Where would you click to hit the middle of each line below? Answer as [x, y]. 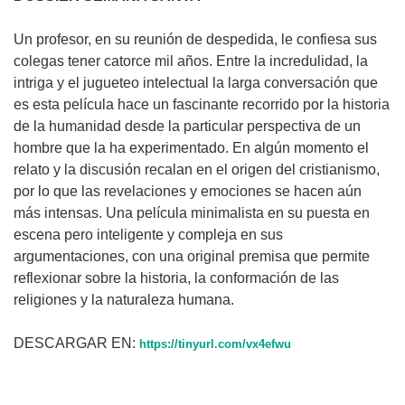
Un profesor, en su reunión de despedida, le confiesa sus [195, 39]
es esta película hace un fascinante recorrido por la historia [202, 104]
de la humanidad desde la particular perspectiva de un [187, 126]
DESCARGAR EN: [76, 343]
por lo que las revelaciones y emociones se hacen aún [188, 191]
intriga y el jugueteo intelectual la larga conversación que [196, 82]
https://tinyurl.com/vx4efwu [215, 344]
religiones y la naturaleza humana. [133, 299]
